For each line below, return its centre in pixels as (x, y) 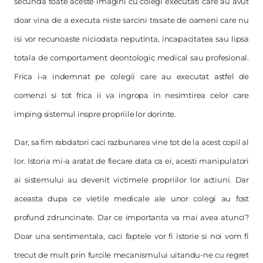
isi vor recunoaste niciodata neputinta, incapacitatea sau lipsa (131, 39)
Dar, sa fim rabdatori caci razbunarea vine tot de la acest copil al (131, 142)
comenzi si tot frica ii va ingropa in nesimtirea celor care (131, 95)
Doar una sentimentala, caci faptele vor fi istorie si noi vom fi (131, 236)
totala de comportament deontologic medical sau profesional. (131, 58)
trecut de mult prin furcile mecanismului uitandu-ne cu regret (131, 255)
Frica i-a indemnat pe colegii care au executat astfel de (131, 76)
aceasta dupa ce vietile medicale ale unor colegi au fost (131, 198)
